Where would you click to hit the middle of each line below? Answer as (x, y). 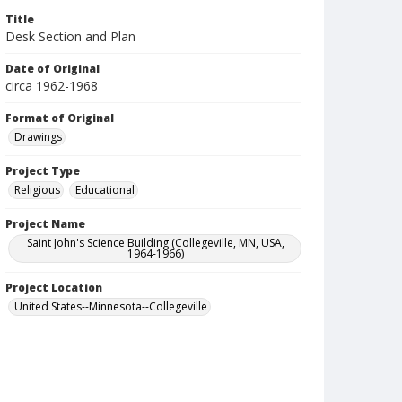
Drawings (38, 137)
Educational (105, 190)
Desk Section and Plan (70, 36)
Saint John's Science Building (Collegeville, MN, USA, (156, 243)
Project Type (43, 171)
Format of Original (60, 118)
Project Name (45, 224)
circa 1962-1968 (52, 86)
